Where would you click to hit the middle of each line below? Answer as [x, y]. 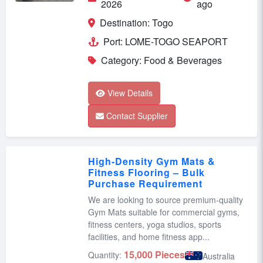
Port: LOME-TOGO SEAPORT [166, 41]
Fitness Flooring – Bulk [146, 172]
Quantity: [105, 254]
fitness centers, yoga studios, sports [155, 224]
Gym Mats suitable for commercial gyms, [164, 212]
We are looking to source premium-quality [166, 199]
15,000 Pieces [154, 254]
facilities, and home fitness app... [149, 236]
